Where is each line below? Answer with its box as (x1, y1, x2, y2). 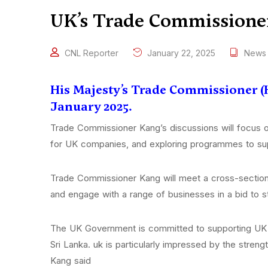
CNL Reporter (65, 48, 118, 59)
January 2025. (50, 98, 132, 115)
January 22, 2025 (145, 48, 215, 59)
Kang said (50, 255, 91, 267)
